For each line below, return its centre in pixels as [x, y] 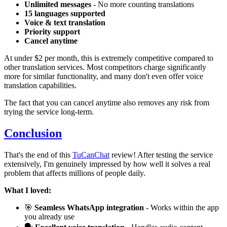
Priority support [52, 32]
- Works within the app [181, 208]
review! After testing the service [161, 155]
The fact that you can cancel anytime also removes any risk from [107, 103]
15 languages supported [65, 14]
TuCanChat [91, 155]
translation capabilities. [40, 86]
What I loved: [28, 191]
